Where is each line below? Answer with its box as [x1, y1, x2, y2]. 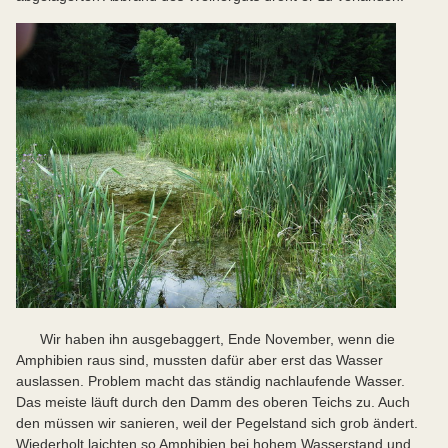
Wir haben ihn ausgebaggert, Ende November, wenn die [16, 331, 395, 348]
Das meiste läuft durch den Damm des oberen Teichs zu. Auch [16, 394, 410, 411]
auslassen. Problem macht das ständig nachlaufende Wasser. [16, 373, 405, 390]
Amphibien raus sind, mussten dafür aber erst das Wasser [16, 352, 383, 369]
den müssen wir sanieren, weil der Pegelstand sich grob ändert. [16, 415, 418, 432]
